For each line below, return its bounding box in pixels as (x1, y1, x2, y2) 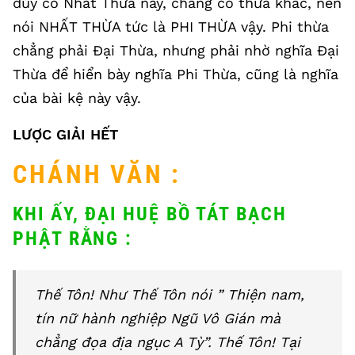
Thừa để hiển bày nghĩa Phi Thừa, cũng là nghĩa (13, 66, 338, 82)
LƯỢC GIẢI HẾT (13, 126, 118, 143)
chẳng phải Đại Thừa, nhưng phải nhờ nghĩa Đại (13, 42, 339, 59)
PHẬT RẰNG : (13, 227, 133, 250)
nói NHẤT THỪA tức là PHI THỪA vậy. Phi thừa (13, 18, 329, 35)
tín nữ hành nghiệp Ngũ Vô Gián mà (35, 310, 281, 326)
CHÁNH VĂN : (13, 159, 181, 189)
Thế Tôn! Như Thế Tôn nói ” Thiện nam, (35, 286, 304, 303)
